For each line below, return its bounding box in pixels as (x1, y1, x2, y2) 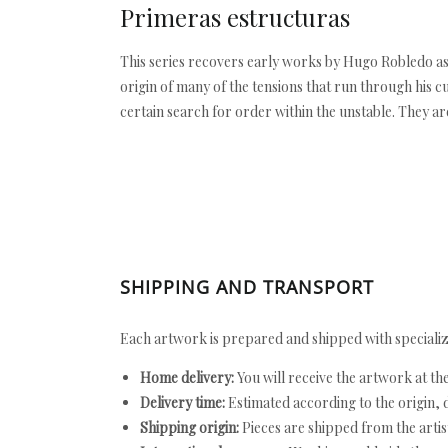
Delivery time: (140, 393, 225, 412)
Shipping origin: (140, 418, 239, 437)
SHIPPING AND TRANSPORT (120, 275, 374, 299)
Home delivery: (140, 368, 234, 387)
